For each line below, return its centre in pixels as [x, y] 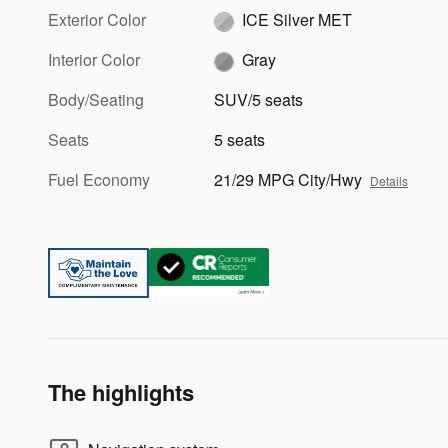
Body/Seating [96, 99]
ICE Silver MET [297, 19]
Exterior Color [97, 19]
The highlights [121, 391]
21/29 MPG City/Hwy [288, 179]
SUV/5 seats [259, 99]
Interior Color [94, 59]
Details [389, 180]
